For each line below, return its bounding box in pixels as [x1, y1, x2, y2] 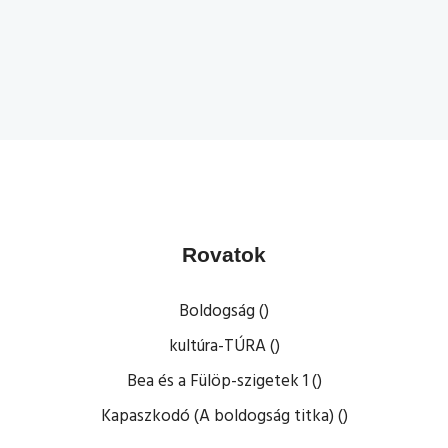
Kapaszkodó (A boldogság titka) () [100, 403, 348, 430]
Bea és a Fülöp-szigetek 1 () [126, 368, 322, 395]
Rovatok [182, 243, 266, 266]
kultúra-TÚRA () [168, 333, 280, 360]
